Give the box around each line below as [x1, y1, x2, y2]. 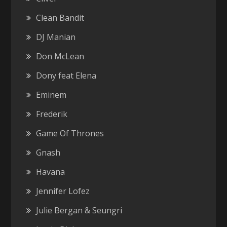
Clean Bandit [36, 12, 85, 23]
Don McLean [36, 50, 85, 62]
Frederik [36, 108, 68, 120]
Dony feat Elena [36, 69, 97, 81]
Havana [36, 166, 65, 177]
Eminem [36, 89, 67, 100]
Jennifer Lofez [36, 185, 90, 197]
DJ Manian [36, 31, 76, 43]
